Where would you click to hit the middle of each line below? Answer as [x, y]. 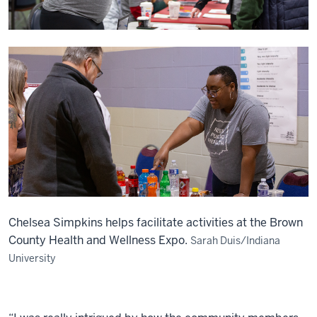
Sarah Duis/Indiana [235, 241]
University [32, 258]
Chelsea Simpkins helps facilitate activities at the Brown [156, 223]
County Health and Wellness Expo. [98, 240]
